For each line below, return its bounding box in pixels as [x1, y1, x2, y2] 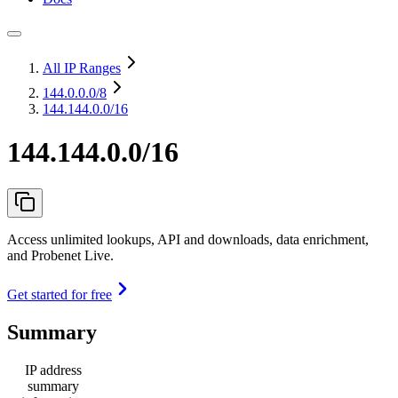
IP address [25, 362, 82, 378]
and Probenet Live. [7, 247, 114, 263]
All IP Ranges [43, 60, 121, 76]
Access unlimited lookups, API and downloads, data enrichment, [7, 231, 369, 247]
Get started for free [7, 286, 112, 302]
